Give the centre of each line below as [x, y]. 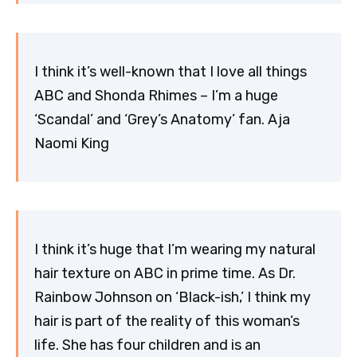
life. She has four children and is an [147, 345]
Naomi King [72, 143]
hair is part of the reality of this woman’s [167, 321]
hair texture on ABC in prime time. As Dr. [165, 273]
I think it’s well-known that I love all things [171, 71]
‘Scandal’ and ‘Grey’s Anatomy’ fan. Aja [162, 119]
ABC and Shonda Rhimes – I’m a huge [156, 95]
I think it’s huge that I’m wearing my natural [175, 249]
